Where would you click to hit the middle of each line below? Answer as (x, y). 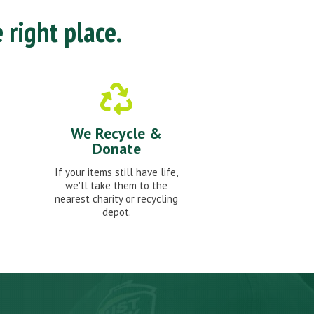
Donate (116, 149)
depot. (116, 212)
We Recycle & (116, 134)
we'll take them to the (116, 186)
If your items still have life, (116, 172)
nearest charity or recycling (116, 199)
